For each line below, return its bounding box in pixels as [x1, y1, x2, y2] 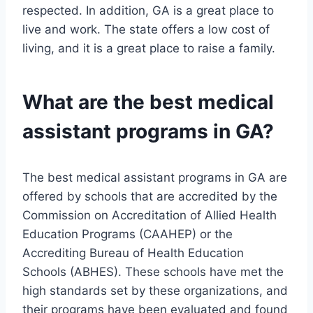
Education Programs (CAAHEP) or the [22, 227, 233, 242]
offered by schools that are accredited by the [22, 189, 277, 204]
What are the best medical [22, 90, 274, 115]
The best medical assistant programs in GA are [22, 170, 287, 185]
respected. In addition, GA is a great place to [22, 3, 274, 18]
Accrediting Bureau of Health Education [22, 246, 244, 261]
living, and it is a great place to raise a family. [22, 41, 275, 56]
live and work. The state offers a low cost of [22, 22, 270, 37]
